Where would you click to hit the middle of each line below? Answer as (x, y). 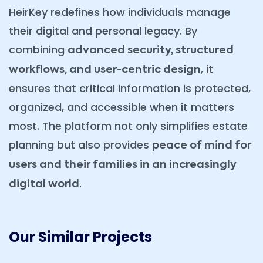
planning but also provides (80, 145)
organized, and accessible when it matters (122, 107)
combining (38, 50)
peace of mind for (202, 146)
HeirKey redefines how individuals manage (120, 12)
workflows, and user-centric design (105, 70)
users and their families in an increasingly (123, 165)
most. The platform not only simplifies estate (128, 126)
